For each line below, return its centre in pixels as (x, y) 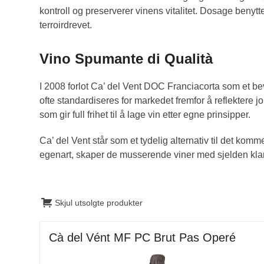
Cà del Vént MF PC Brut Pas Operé (143, 237)
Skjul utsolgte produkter (99, 203)
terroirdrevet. (66, 25)
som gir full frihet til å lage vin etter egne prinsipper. (145, 114)
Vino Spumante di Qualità (126, 58)
